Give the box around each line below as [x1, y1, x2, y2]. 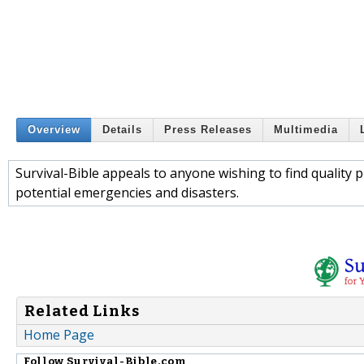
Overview [28, 123, 80, 136]
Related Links [24, 301, 140, 320]
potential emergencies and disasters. [15, 183, 239, 201]
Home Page [24, 326, 94, 344]
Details [102, 123, 142, 136]
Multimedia [274, 123, 338, 136]
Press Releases [164, 123, 252, 136]
